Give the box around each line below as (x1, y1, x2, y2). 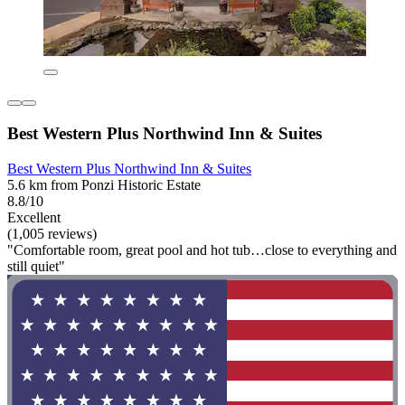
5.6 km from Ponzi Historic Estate (7, 176, 201, 193)
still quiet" (7, 258, 65, 274)
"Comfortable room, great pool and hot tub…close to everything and (7, 241, 397, 258)
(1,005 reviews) (7, 225, 97, 241)
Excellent (7, 209, 61, 225)
